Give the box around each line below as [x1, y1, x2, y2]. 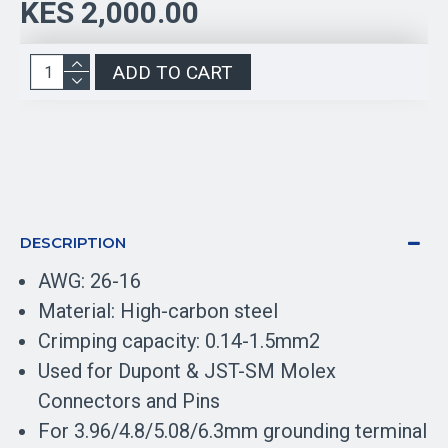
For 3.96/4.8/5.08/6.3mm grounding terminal [38, 419, 427, 443]
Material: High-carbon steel [38, 299, 278, 323]
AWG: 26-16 [38, 269, 141, 293]
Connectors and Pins [38, 389, 220, 413]
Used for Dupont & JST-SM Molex [38, 359, 336, 383]
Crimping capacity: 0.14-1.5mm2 [38, 329, 320, 353]
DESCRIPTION [20, 233, 126, 252]
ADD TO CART [113, 60, 233, 84]
